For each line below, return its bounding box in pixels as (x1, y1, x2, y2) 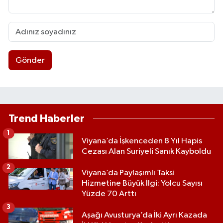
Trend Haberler (8, 113, 85, 124)
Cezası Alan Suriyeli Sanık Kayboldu (82, 147, 211, 156)
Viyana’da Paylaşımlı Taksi (82, 168, 175, 177)
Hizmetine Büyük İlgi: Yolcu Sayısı (82, 179, 203, 188)
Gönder (15, 56, 45, 65)
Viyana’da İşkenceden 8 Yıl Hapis (82, 136, 202, 145)
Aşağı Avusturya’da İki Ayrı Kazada (82, 211, 207, 220)
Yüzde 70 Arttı (82, 189, 136, 198)
